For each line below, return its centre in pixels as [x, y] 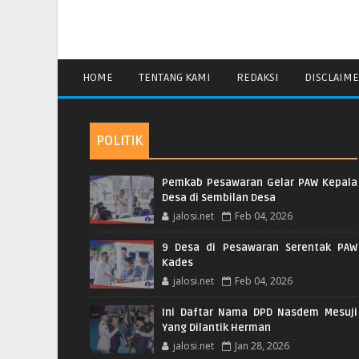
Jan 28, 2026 [262, 346]
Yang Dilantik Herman [216, 328]
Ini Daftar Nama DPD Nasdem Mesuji [260, 313]
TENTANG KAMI [175, 78]
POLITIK [119, 141]
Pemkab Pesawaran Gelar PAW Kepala [260, 183]
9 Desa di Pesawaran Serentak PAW [260, 248]
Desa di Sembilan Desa [219, 198]
